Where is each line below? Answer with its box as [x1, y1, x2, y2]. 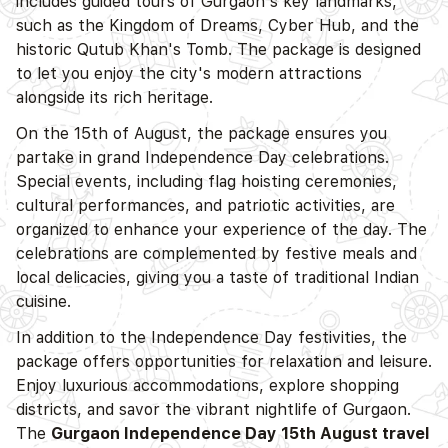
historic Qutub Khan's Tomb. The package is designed [16, 39, 421, 59]
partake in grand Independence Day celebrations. [16, 147, 389, 167]
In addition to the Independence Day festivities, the [16, 327, 407, 347]
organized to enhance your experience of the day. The [16, 219, 427, 239]
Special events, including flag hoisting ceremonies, [16, 171, 397, 191]
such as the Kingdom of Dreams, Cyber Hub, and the [16, 15, 419, 35]
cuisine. [16, 291, 71, 311]
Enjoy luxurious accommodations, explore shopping [16, 375, 399, 395]
